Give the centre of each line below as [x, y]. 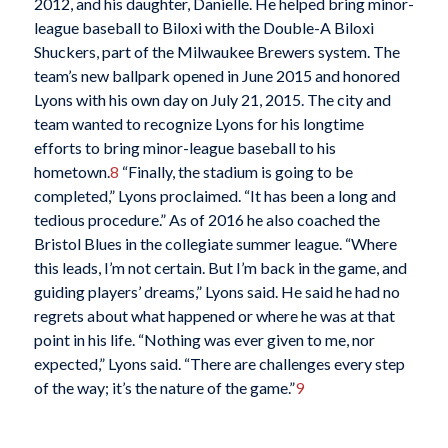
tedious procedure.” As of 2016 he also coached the [206, 219]
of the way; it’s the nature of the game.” [164, 387]
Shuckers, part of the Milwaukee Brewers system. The [216, 51]
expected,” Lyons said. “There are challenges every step [219, 363]
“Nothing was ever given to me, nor [256, 339]
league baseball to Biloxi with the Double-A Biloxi [203, 27]
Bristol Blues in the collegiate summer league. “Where [215, 243]
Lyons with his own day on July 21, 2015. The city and [212, 99]
